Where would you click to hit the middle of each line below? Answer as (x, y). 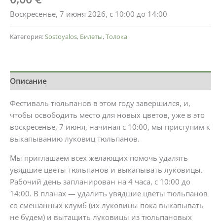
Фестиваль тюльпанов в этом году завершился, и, (100, 103)
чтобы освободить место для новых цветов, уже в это (107, 115)
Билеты (91, 36)
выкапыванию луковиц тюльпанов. (75, 139)
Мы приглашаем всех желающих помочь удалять (99, 158)
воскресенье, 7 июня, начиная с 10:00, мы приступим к (110, 127)
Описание (28, 81)
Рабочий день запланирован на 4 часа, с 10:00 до (100, 181)
